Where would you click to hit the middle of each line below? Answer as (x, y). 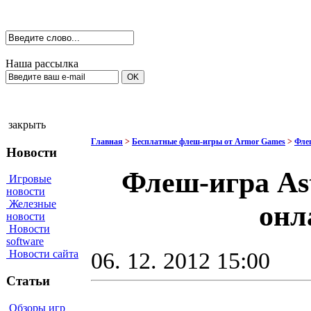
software (25, 242)
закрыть (27, 125)
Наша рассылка (42, 64)
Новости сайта (42, 254)
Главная (107, 142)
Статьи (28, 281)
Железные (31, 204)
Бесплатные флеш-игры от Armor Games (209, 142)
